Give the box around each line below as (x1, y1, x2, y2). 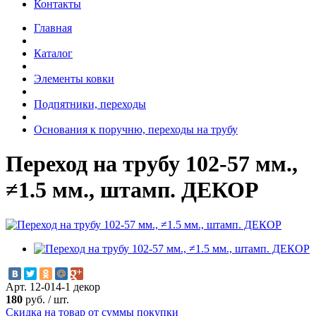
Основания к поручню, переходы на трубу (34, 123, 238, 135)
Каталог (34, 47, 73, 59)
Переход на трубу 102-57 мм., (6, 151, 298, 177)
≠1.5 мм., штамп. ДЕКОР (6, 177, 259, 203)
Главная (34, 21, 72, 34)
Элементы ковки (34, 72, 114, 85)
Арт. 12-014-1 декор (6, 280, 100, 293)
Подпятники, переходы (34, 97, 146, 110)
